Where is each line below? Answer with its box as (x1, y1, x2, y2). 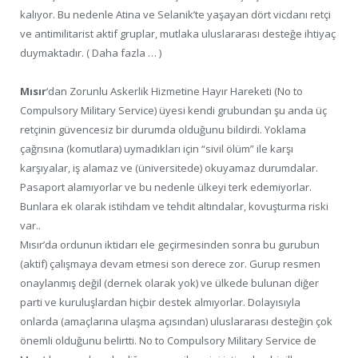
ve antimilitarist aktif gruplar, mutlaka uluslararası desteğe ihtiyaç (20, 26, 336, 42)
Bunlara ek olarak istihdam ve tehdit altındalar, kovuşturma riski (20, 199, 328, 214)
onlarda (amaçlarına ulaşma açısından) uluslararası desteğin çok (20, 314, 332, 329)
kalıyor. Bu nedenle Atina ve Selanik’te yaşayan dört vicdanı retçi (20, 7, 331, 22)
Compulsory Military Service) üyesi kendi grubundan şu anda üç (20, 103, 327, 118)
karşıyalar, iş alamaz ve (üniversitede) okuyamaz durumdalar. (20, 161, 318, 176)
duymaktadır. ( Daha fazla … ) (20, 46, 161, 61)
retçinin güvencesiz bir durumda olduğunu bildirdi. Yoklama (20, 122, 306, 137)
